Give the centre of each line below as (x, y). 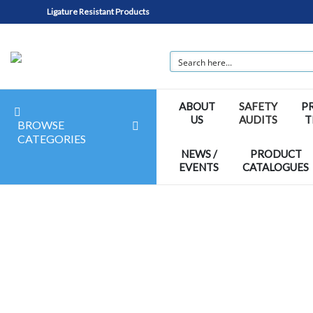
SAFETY (258, 106)
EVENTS (199, 167)
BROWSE (41, 125)
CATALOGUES (276, 167)
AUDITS (258, 119)
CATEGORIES (51, 139)
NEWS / (199, 154)
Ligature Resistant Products (99, 12)
